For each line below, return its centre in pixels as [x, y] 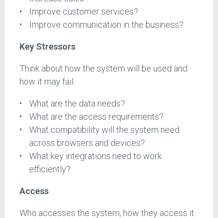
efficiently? [50, 169]
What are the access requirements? [96, 117]
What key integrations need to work [95, 156]
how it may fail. [47, 82]
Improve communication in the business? [106, 25]
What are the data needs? [77, 104]
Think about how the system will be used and [103, 69]
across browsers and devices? [87, 143]
